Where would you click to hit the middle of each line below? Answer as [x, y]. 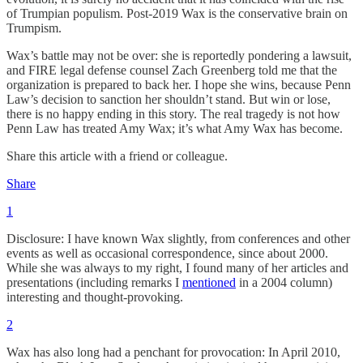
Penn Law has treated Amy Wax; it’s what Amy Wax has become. [175, 128]
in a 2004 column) [284, 282]
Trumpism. [34, 28]
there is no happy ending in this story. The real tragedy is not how [173, 114]
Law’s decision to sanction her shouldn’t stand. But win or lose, [169, 99]
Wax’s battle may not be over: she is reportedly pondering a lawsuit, [179, 56]
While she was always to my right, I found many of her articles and [177, 268]
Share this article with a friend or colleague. [117, 156]
